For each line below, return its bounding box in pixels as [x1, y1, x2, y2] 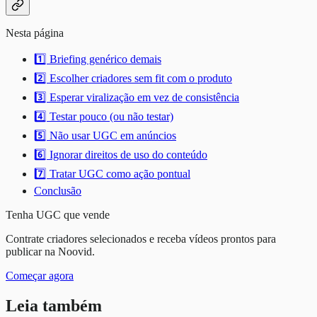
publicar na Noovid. [6, 246, 95, 258]
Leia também [6, 296, 102, 316]
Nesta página [6, 27, 64, 40]
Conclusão [34, 185, 81, 197]
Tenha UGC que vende [6, 209, 110, 221]
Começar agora [6, 270, 74, 282]
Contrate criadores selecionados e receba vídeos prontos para [6, 233, 276, 246]
